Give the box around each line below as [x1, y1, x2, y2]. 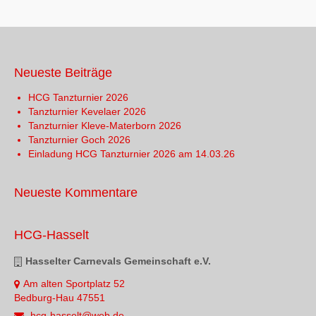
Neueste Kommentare [14, 185, 138, 200]
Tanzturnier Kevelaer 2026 [28, 105, 146, 117]
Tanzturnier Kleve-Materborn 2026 [28, 119, 181, 131]
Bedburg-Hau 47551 [14, 291, 105, 303]
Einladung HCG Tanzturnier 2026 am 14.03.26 [28, 147, 235, 159]
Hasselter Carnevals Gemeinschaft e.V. [25, 255, 211, 267]
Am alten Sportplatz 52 [23, 277, 125, 289]
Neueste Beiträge [14, 65, 112, 80]
